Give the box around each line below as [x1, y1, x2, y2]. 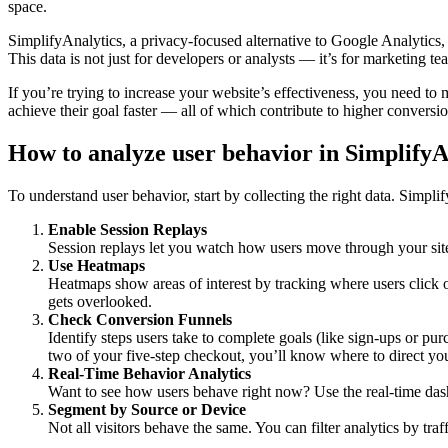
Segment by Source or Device [48, 401, 246, 419]
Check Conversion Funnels [48, 311, 232, 329]
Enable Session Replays [48, 221, 207, 239]
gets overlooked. [48, 293, 152, 311]
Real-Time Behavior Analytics [48, 365, 251, 383]
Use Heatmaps [48, 257, 145, 275]
